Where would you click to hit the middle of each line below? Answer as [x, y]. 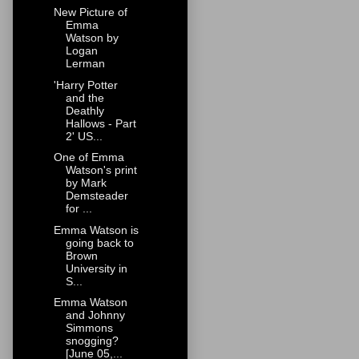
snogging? [92, 341]
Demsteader [97, 196]
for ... [79, 209]
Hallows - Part [101, 123]
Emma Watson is [96, 230]
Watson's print [101, 170]
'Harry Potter [85, 85]
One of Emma [89, 157]
